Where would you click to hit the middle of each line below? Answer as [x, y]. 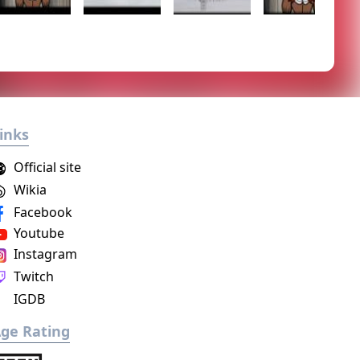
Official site [46, 167]
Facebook [42, 212]
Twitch [33, 276]
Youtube [38, 233]
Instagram [44, 254]
